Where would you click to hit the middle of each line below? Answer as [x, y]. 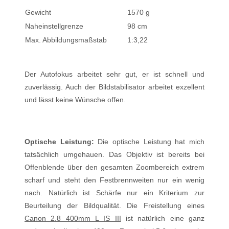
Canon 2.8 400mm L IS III [73, 218]
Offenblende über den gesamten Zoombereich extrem [114, 167]
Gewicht [38, 12]
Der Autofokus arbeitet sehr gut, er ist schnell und [114, 74]
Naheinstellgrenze [54, 26]
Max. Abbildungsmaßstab [66, 40]
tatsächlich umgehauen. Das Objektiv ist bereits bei [114, 154]
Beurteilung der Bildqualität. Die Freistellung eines [114, 205]
